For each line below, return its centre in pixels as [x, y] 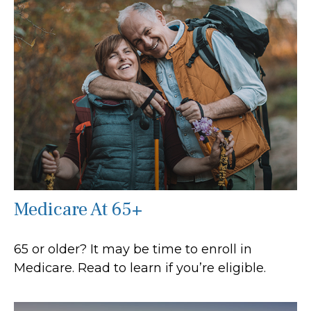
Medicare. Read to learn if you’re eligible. [140, 268]
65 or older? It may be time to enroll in [133, 249]
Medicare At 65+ [78, 209]
